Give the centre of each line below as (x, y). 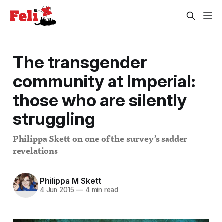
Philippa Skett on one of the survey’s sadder (100, 139)
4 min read (101, 190)
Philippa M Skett (70, 181)
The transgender (80, 62)
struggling (54, 118)
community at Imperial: (104, 81)
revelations (35, 151)
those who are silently (100, 99)
